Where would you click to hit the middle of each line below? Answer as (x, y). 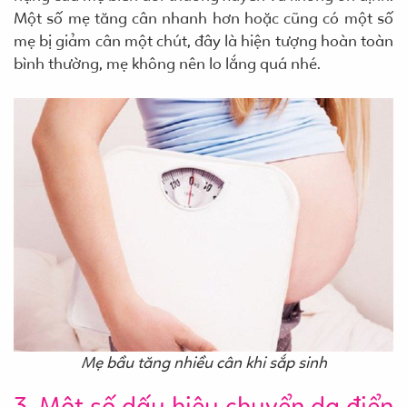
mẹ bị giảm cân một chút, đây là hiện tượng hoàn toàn (203, 41)
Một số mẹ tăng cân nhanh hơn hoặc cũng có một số (203, 19)
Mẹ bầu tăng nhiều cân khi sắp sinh (203, 362)
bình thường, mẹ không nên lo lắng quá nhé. (167, 64)
